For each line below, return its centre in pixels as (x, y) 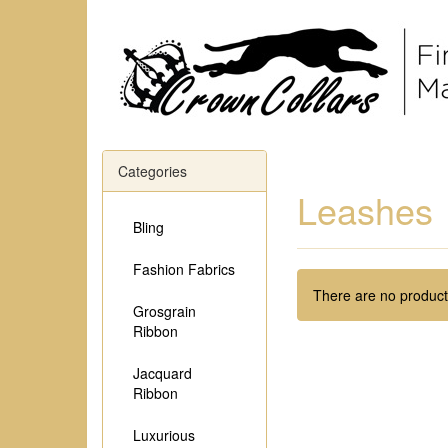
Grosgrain (164, 311)
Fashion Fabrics (184, 269)
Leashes (365, 209)
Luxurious (164, 435)
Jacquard (162, 373)
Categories (152, 171)
